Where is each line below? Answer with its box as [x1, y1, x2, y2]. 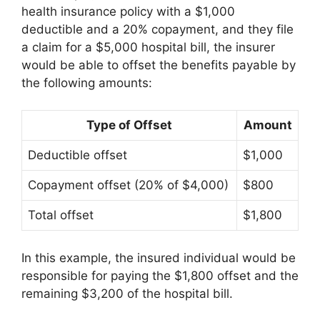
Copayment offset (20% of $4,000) [28, 178, 229, 192]
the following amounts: [21, 75, 152, 90]
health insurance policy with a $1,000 [21, 4, 235, 19]
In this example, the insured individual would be [21, 250, 296, 265]
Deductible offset [28, 148, 127, 162]
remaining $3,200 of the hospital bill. [21, 286, 233, 301]
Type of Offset [86, 118, 172, 132]
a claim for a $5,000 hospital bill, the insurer [21, 39, 275, 54]
